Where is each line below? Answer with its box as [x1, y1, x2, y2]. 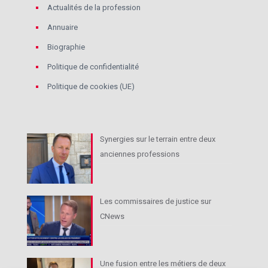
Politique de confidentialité [47, 62, 139, 72]
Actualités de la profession [47, 3, 141, 13]
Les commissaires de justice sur [100, 197, 212, 206]
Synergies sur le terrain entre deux [100, 135, 216, 144]
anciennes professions [100, 150, 180, 159]
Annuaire [47, 23, 78, 32]
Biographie [47, 42, 85, 52]
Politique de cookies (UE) [47, 82, 135, 92]
